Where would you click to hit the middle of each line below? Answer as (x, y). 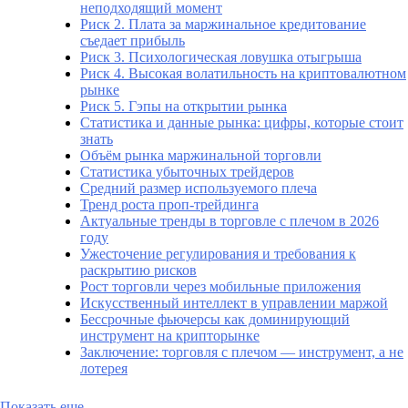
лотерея (104, 369)
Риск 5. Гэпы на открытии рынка (184, 107)
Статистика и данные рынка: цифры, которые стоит (242, 123)
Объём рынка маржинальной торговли (201, 156)
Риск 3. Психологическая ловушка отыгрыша (221, 57)
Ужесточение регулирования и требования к (218, 254)
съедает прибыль (133, 41)
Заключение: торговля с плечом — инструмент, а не (242, 352)
